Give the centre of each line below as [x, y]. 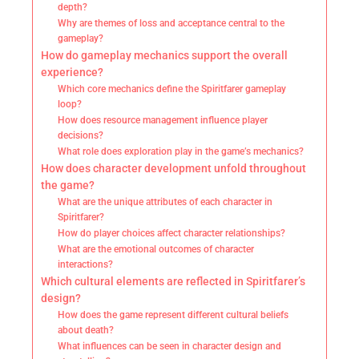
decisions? [81, 136]
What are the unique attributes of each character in [165, 202]
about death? [86, 331]
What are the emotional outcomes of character [156, 250]
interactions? [86, 265]
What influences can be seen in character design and [170, 347]
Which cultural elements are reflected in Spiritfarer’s [173, 282]
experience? [72, 73]
